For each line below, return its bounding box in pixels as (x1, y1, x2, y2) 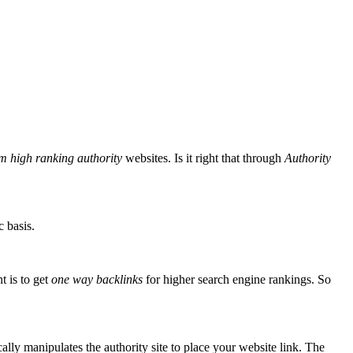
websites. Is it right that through (122, 151, 284, 165)
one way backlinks (51, 273, 143, 287)
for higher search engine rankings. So (143, 273, 331, 287)
